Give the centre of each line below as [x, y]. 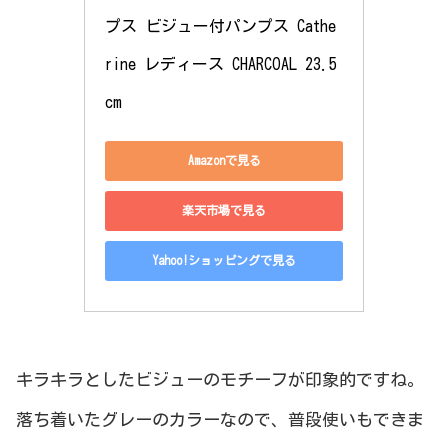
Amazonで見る [224, 160]
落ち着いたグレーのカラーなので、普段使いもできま [220, 419]
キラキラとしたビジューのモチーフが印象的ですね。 [220, 379]
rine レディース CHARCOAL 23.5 [221, 63]
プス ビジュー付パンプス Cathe [220, 25]
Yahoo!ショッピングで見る [224, 260]
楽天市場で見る [224, 210]
